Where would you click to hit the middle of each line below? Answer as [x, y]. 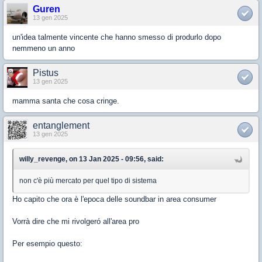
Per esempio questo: [47, 244]
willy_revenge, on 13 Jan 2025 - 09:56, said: [92, 159]
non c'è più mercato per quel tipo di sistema [88, 181]
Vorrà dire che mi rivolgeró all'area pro [76, 222]
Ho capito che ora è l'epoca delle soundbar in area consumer [114, 199]
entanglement [61, 126]
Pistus [46, 73]
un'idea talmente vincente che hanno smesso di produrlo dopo [117, 37]
